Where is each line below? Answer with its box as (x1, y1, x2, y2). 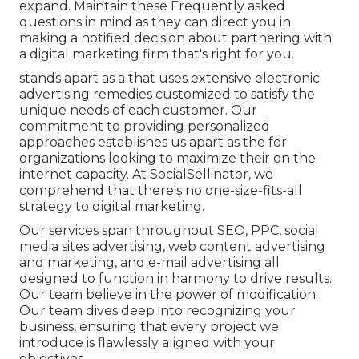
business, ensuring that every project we (19, 319, 279, 335)
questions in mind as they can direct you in (19, 14, 291, 30)
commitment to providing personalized (19, 119, 270, 135)
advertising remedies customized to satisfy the (19, 87, 315, 103)
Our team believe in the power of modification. (19, 287, 318, 303)
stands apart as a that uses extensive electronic (19, 71, 320, 87)
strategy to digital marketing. (19, 199, 204, 215)
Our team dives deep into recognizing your (19, 303, 296, 319)
